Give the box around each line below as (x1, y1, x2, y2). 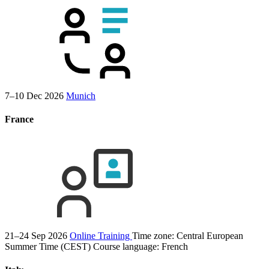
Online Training (70, 230, 132, 241)
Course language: (93, 241, 162, 252)
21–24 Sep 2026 (5, 230, 67, 241)
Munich (66, 90, 95, 101)
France (5, 114, 34, 125)
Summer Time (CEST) (5, 241, 91, 252)
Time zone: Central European (132, 230, 243, 241)
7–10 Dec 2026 (5, 90, 64, 101)
